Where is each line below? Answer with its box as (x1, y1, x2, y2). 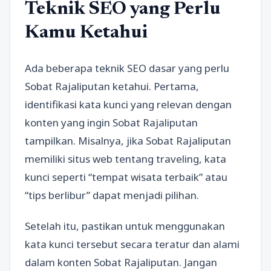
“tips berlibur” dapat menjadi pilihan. (25, 188, 199, 202)
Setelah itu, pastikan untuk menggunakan (25, 218, 225, 233)
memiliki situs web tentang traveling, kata (25, 151, 226, 166)
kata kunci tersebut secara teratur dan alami (25, 237, 240, 251)
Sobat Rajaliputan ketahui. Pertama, (25, 79, 199, 93)
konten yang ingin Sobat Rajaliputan (25, 115, 198, 129)
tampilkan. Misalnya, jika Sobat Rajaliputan (25, 133, 231, 148)
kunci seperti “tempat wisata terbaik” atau (25, 169, 227, 184)
